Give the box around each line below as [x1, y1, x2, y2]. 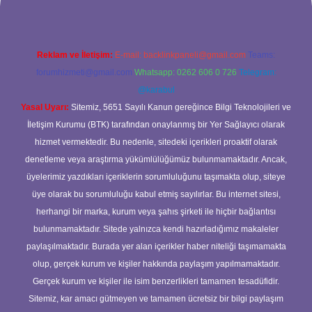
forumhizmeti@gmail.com [36, 68, 132, 77]
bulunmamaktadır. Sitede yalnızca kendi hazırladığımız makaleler [33, 224, 279, 234]
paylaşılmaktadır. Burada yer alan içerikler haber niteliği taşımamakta [26, 242, 286, 251]
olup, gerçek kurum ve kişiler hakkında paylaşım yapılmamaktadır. [32, 259, 280, 269]
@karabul [137, 85, 175, 95]
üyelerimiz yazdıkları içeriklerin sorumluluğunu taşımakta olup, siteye [26, 172, 286, 182]
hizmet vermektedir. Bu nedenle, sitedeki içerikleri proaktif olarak [35, 137, 277, 147]
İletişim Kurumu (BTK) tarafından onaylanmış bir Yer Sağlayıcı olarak [27, 120, 285, 130]
